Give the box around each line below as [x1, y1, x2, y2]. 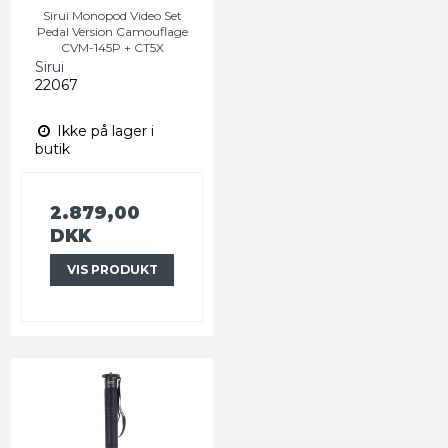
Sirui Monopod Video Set [42, 7, 182, 23]
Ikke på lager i [53, 121, 154, 140]
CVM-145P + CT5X [60, 39, 164, 55]
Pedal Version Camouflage [36, 23, 188, 39]
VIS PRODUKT [66, 261, 158, 277]
